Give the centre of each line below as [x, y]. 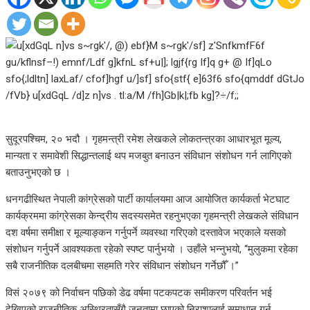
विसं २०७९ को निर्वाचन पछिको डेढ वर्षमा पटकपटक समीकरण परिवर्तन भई [139, 292]
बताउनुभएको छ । [38, 172]
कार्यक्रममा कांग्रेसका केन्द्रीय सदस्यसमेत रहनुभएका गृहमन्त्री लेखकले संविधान [152, 216]
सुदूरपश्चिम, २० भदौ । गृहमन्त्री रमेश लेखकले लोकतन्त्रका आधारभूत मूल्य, [144, 139]
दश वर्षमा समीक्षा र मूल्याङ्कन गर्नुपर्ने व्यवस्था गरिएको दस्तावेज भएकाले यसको [146, 232]
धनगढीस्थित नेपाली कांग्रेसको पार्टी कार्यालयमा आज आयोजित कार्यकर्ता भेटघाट [148, 199]
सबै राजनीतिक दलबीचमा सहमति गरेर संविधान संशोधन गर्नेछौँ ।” [122, 265]
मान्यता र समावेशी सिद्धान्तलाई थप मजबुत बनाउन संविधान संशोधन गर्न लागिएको [148, 155]
